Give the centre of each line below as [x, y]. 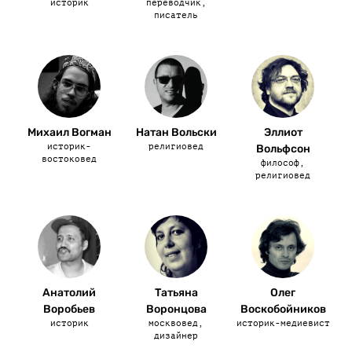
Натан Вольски [176, 132]
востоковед [69, 159]
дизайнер [176, 336]
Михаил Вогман [69, 132]
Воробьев [69, 309]
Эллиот [283, 132]
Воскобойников [283, 309]
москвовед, [176, 323]
